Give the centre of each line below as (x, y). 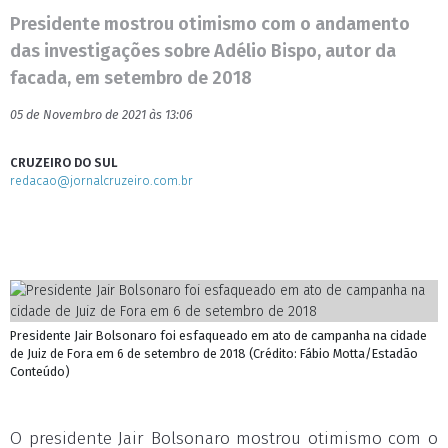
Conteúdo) (40, 371)
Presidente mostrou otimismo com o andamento (210, 24)
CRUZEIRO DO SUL (64, 162)
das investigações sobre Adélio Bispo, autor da (203, 51)
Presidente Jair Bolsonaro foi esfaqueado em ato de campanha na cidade (218, 335)
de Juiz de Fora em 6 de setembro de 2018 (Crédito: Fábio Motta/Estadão (214, 353)
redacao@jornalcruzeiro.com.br (101, 180)
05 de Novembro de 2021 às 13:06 (101, 114)
